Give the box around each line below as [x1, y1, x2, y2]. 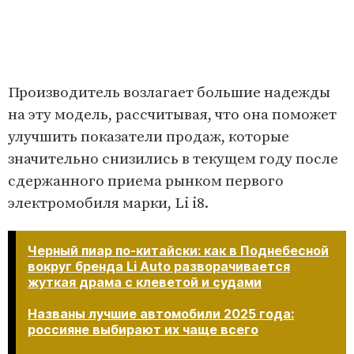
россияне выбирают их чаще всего [28, 322, 258, 338]
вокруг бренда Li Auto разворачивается [28, 258, 290, 275]
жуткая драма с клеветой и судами [28, 274, 262, 291]
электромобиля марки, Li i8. [8, 194, 209, 213]
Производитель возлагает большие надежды [8, 84, 330, 103]
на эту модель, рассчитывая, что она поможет [8, 106, 337, 125]
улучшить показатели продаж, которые [8, 128, 289, 147]
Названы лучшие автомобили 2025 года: [28, 306, 294, 322]
